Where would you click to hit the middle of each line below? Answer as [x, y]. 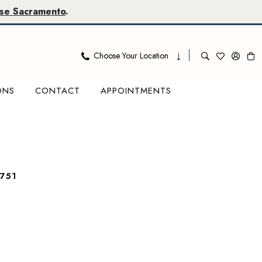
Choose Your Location [131, 55]
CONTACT [57, 90]
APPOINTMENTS [136, 90]
